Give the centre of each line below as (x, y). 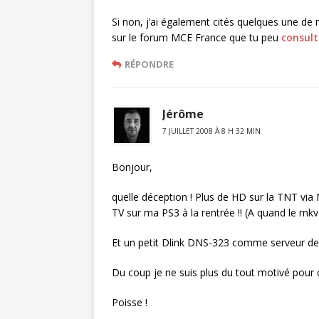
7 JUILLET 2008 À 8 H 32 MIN (211, 131)
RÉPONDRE (149, 64)
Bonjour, (132, 167)
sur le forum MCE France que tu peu (197, 37)
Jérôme (183, 114)
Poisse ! (130, 302)
